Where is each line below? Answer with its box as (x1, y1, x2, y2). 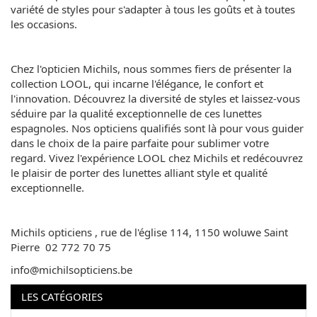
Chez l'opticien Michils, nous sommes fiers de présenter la (11, 62, 292, 76)
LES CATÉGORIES (21, 289, 103, 304)
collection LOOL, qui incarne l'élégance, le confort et (11, 76, 263, 91)
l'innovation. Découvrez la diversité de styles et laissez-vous (11, 91, 300, 106)
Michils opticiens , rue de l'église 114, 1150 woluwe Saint (11, 225, 288, 240)
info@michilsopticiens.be (11, 262, 132, 277)
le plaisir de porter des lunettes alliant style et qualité (11, 166, 267, 180)
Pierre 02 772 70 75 (11, 240, 111, 255)
